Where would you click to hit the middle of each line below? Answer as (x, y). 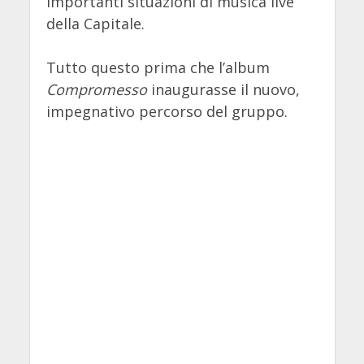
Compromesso (96, 90)
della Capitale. (95, 24)
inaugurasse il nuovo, (223, 90)
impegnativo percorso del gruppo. (167, 112)
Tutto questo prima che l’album (158, 68)
